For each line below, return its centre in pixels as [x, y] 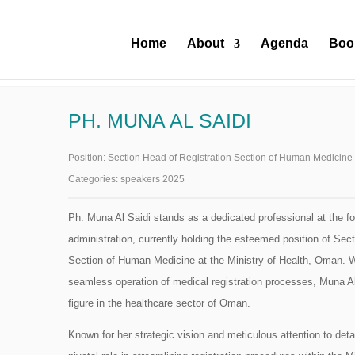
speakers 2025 [153, 179]
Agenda [284, 43]
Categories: [94, 179]
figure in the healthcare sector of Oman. [159, 303]
